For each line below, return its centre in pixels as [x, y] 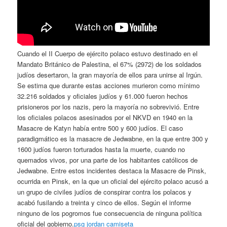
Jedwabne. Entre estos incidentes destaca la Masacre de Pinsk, [112, 170]
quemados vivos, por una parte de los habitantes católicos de [108, 160]
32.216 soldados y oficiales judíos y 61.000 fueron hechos [103, 96]
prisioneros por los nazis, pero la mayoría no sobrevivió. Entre [108, 106]
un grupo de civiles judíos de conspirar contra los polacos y [105, 192]
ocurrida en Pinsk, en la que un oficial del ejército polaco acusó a [113, 181]
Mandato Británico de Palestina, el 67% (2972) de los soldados [110, 64]
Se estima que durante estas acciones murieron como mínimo [109, 85]
